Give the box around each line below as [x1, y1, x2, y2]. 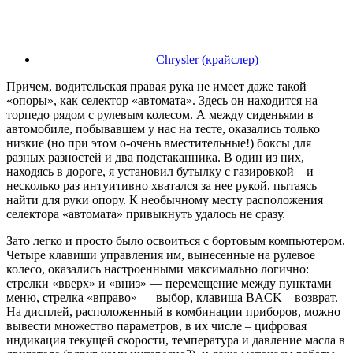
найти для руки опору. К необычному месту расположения [6, 193, 323, 207]
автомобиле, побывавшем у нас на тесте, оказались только [6, 122, 320, 136]
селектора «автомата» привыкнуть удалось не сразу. [6, 207, 285, 221]
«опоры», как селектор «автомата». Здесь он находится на [6, 94, 318, 108]
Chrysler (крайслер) [156, 53, 258, 67]
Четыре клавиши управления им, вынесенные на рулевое [6, 248, 315, 262]
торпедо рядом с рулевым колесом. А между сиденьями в [6, 108, 314, 122]
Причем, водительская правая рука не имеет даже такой [6, 80, 307, 94]
